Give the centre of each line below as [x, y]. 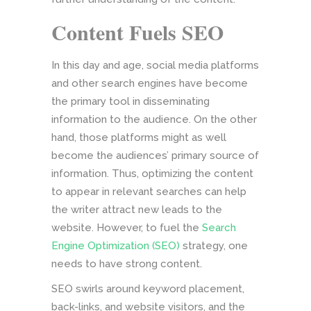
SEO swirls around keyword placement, [148, 288]
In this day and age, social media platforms [155, 65]
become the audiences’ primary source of [155, 155]
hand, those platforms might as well [139, 137]
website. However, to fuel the [127, 227]
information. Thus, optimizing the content [152, 173]
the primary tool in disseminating [131, 101]
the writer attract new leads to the [137, 209]
